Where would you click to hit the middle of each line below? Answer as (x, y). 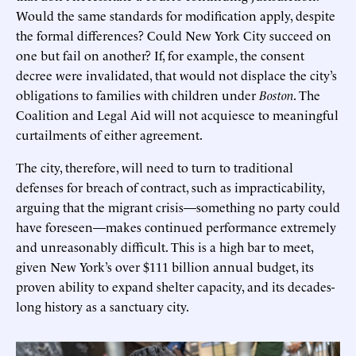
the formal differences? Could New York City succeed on (174, 35)
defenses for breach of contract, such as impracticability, (170, 186)
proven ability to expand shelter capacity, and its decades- (175, 286)
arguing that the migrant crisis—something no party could (178, 206)
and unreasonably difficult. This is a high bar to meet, (164, 246)
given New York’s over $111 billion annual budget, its (165, 266)
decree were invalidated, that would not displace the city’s (176, 74)
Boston (276, 94)
